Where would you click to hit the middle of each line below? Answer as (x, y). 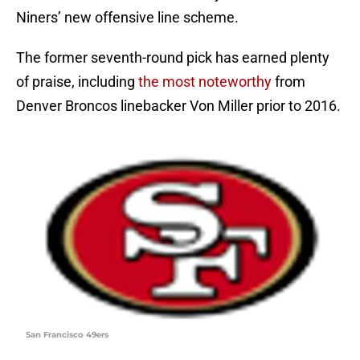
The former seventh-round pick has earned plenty (173, 58)
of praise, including (77, 82)
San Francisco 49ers (67, 335)
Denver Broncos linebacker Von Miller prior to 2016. (178, 106)
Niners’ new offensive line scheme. (127, 18)
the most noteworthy (205, 82)
